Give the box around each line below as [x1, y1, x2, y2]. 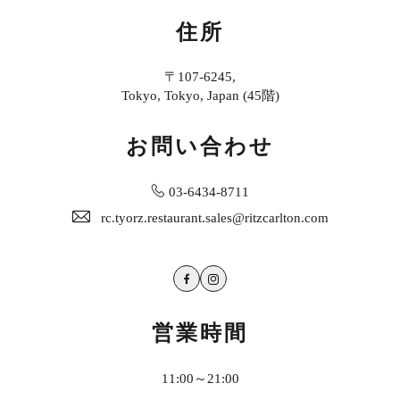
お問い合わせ [126, 136, 274, 160]
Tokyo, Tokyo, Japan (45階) [121, 88, 279, 104]
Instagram [218, 274, 260, 286]
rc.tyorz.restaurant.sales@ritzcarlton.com [101, 211, 329, 226]
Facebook [188, 274, 229, 286]
